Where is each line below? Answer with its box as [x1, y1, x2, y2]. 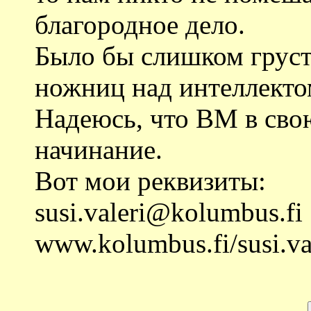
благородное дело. [35, 9, 245, 40]
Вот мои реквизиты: [35, 165, 266, 196]
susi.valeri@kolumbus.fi [35, 196, 303, 227]
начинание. [35, 134, 162, 165]
